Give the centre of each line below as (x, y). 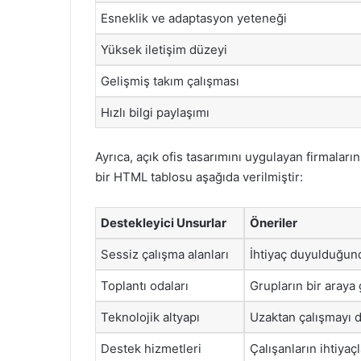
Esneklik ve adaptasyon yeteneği (194, 18)
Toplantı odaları (145, 285)
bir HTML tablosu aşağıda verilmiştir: (199, 176)
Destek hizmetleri (151, 348)
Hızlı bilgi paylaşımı (155, 112)
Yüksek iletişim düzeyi (164, 50)
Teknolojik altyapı (150, 317)
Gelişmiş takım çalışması (170, 81)
